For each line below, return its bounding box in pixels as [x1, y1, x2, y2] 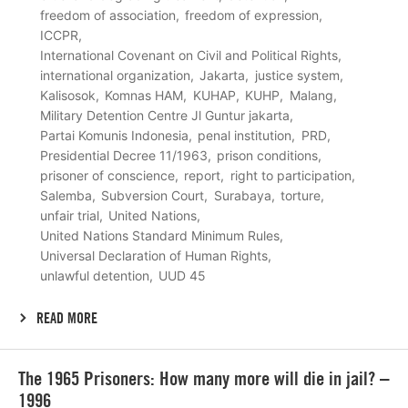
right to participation [229, 167, 352, 183]
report [184, 167, 221, 183]
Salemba [40, 187, 92, 203]
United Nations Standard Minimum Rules [40, 227, 280, 243]
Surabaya [213, 187, 271, 203]
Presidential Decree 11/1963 [40, 147, 208, 163]
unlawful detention [40, 267, 149, 283]
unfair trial [40, 207, 99, 223]
